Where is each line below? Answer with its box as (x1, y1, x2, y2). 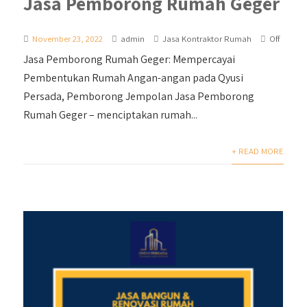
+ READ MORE (231, 145, 284, 157)
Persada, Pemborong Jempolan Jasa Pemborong (23, 88, 255, 103)
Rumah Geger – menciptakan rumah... (23, 107, 198, 122)
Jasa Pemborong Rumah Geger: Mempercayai (23, 51, 236, 66)
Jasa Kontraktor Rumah (162, 32, 252, 45)
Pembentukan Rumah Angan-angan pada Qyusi (23, 70, 244, 85)
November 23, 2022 (32, 32, 103, 45)
